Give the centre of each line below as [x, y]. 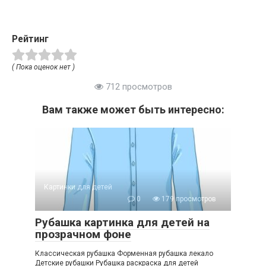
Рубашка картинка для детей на [122, 223]
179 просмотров [188, 199]
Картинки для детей [78, 187]
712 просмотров [137, 87]
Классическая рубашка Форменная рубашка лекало [124, 254]
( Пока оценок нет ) [43, 67]
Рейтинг [30, 39]
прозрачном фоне [83, 235]
